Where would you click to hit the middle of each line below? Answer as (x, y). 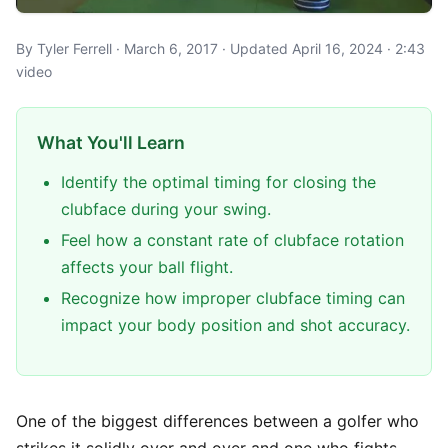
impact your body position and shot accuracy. (235, 325)
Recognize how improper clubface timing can (233, 298)
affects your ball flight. (147, 267)
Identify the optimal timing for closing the (218, 182)
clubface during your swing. (166, 209)
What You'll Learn (111, 142)
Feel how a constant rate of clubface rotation (232, 240)
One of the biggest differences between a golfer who (217, 421)
